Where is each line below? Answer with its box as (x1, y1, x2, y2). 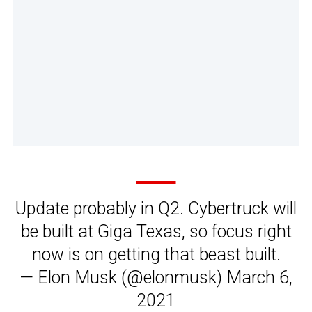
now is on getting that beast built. (31, 244, 281, 265)
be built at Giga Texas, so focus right (20, 221, 292, 242)
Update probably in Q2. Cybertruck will (15, 198, 297, 219)
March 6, (226, 267, 292, 288)
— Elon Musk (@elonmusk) (19, 267, 226, 288)
